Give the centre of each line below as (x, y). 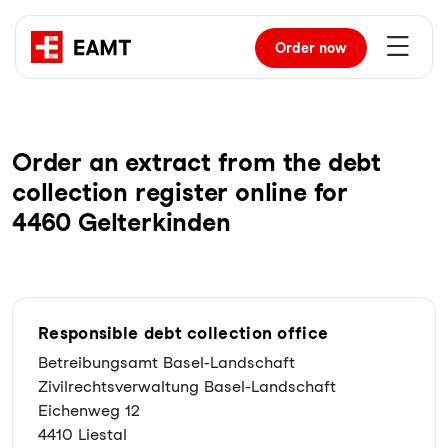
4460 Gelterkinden (121, 222)
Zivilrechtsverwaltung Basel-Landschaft (187, 386)
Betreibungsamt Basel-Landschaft (166, 362)
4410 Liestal (82, 434)
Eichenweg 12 (89, 410)
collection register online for (180, 192)
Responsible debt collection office (183, 333)
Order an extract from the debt (196, 162)
